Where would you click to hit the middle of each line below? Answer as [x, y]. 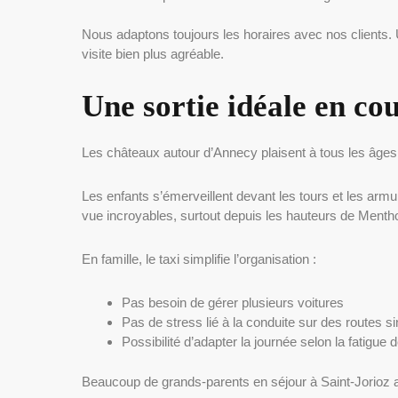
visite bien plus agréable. [153, 54]
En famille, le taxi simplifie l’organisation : [199, 259]
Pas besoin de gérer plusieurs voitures [233, 303]
